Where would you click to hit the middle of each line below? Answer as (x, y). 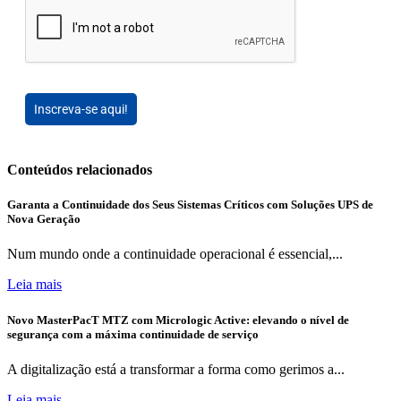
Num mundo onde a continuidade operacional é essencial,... (175, 254)
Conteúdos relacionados (80, 170)
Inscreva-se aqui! (81, 109)
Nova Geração (44, 219)
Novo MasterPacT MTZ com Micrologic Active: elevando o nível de (178, 320)
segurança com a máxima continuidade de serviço (133, 334)
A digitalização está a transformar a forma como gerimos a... (176, 369)
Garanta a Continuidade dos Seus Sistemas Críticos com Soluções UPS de (190, 205)
